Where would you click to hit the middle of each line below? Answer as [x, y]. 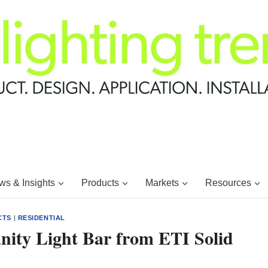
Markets [162, 182]
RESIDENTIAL [41, 218]
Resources [228, 182]
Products [100, 182]
